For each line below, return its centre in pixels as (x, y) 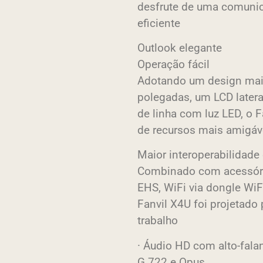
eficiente (159, 23)
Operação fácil (173, 65)
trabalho (158, 221)
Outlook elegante (180, 48)
